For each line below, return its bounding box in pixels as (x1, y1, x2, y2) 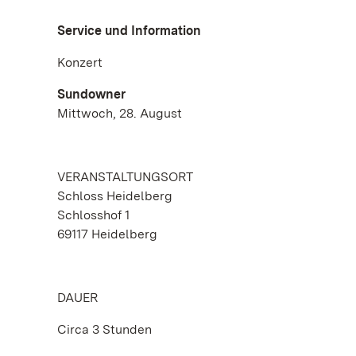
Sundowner (57, 87, 126, 102)
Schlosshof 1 (57, 207, 130, 222)
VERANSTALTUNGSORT (57, 169, 193, 184)
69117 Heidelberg (57, 226, 157, 242)
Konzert (57, 55, 103, 70)
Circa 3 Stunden (57, 322, 152, 337)
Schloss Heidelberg (57, 188, 172, 203)
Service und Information (57, 23, 201, 38)
